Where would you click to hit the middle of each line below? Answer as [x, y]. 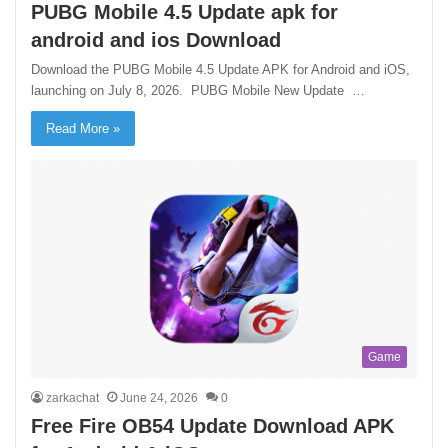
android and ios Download [156, 40]
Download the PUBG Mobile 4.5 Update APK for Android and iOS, [221, 70]
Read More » [83, 129]
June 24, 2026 [159, 397]
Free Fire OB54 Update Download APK [213, 425]
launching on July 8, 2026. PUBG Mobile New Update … [198, 91]
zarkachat [73, 397]
